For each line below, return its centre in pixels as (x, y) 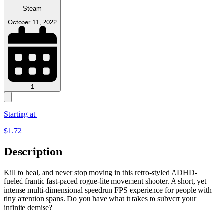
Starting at (21, 114)
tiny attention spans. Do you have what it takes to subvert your (100, 198)
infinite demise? (28, 207)
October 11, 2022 (32, 22)
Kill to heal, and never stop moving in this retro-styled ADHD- (100, 172)
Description (33, 152)
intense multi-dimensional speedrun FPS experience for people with (108, 190)
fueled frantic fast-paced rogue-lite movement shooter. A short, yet (105, 181)
